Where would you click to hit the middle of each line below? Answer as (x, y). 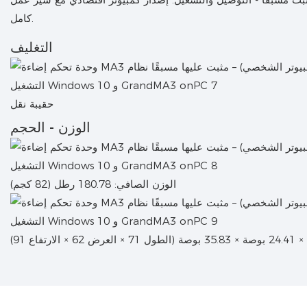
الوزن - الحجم (50, 128)
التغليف (32, 47)
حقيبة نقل (32, 103)
